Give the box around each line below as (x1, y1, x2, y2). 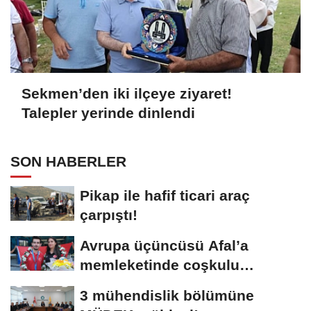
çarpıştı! (80, 207, 137, 224)
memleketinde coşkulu (80, 257, 239, 274)
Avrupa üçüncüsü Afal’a (80, 237, 249, 254)
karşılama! (80, 276, 153, 293)
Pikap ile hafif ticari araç (80, 187, 250, 204)
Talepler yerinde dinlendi (22, 104, 195, 121)
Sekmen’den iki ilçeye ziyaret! (22, 85, 232, 101)
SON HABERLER (10, 153, 126, 170)
